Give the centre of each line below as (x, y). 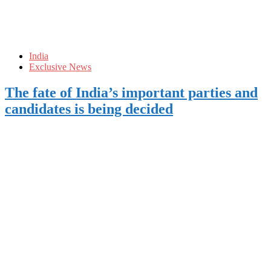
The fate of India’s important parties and (131, 92)
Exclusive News (60, 67)
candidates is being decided (89, 109)
